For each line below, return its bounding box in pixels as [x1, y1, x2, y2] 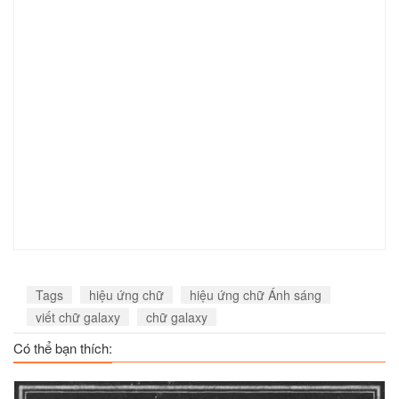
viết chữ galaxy [36, 308, 120, 326]
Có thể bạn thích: [13, 338, 112, 357]
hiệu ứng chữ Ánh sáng [190, 286, 322, 304]
